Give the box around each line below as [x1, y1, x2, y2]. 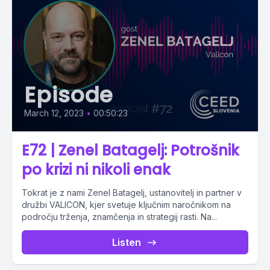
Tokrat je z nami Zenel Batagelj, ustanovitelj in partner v [22, 187, 242, 198]
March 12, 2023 [24, 108, 84, 118]
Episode [24, 80, 114, 110]
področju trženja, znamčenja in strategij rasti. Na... [22, 212, 217, 222]
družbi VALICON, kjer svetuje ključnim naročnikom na [22, 199, 231, 210]
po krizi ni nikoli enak [22, 160, 171, 180]
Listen [112, 236, 141, 248]
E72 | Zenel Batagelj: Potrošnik [22, 140, 239, 160]
